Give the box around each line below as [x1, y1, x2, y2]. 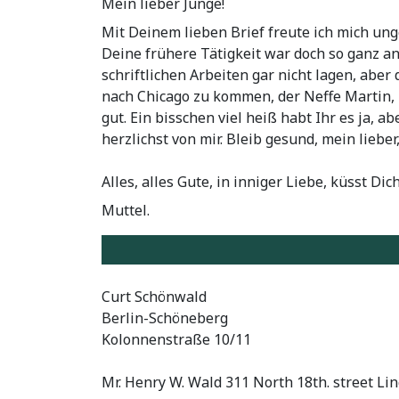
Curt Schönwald [102, 287, 207, 307]
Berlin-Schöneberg [102, 308, 228, 329]
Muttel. [102, 199, 150, 220]
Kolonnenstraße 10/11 [102, 330, 251, 350]
